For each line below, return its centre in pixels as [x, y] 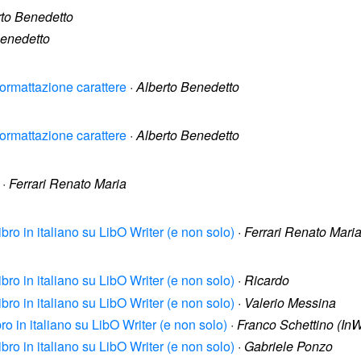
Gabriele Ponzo [288, 346]
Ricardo [267, 280]
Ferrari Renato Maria [68, 184]
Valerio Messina [290, 302]
